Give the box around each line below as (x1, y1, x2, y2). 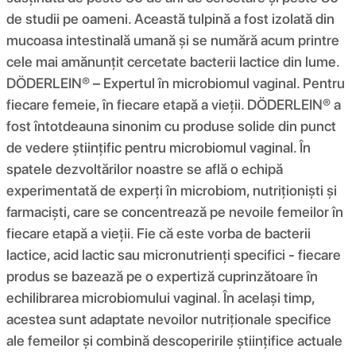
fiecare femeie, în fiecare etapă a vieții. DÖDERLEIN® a (6, 95, 341, 113)
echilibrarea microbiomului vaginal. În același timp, (6, 288, 315, 306)
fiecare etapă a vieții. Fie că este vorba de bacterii (6, 224, 311, 242)
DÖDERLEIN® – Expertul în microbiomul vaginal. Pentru (6, 74, 345, 91)
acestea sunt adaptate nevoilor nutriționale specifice (6, 310, 331, 327)
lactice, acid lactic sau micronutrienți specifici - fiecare (6, 246, 341, 263)
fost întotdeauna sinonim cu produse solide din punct (6, 117, 336, 134)
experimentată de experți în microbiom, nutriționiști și (6, 181, 337, 199)
